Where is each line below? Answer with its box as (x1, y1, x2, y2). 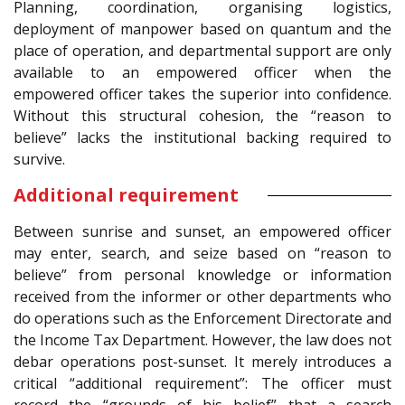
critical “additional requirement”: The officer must (14, 373, 391, 394)
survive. (14, 149, 65, 170)
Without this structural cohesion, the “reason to (14, 106, 391, 127)
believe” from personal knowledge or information (14, 265, 391, 286)
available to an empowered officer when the (14, 62, 391, 83)
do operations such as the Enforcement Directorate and (14, 308, 391, 329)
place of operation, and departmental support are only (14, 41, 391, 61)
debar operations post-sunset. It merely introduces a (14, 352, 391, 372)
